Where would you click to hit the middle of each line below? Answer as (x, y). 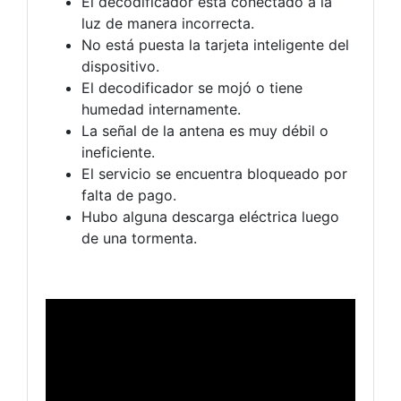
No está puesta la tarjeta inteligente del (215, 45)
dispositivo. (120, 67)
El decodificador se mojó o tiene (192, 88)
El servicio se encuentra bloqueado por (214, 174)
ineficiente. (118, 153)
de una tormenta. (139, 239)
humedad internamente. (161, 110)
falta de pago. (129, 196)
